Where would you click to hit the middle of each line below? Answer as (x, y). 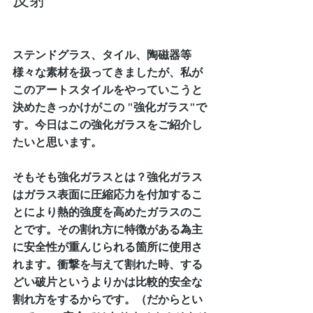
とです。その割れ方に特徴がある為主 (108, 229)
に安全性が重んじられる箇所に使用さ (108, 247)
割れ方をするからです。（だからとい (108, 299)
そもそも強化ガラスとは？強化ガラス (108, 177)
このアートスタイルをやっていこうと (108, 89)
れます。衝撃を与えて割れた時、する (108, 264)
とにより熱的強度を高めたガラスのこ (108, 212)
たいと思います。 (57, 142)
